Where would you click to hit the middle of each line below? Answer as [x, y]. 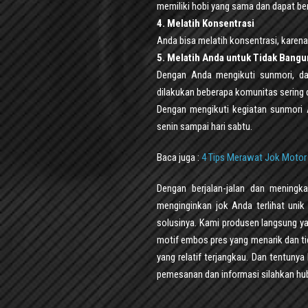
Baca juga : [179, 157]
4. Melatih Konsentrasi [206, 23]
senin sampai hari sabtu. [205, 126]
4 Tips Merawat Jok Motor [254, 157]
